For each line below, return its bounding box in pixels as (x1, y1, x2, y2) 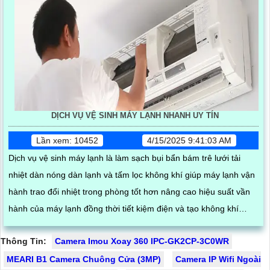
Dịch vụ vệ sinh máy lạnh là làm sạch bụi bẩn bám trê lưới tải (8, 152, 240, 163)
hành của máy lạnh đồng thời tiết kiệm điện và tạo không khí (8, 203, 239, 213)
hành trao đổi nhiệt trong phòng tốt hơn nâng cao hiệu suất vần (8, 186, 250, 196)
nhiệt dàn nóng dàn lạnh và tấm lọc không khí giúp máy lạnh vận (8, 169, 255, 180)
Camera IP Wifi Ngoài (175, 254, 261, 264)
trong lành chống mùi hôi (8, 220, 103, 230)
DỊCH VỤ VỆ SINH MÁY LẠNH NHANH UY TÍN (51, 110, 219, 120)
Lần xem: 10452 (36, 135, 98, 145)
